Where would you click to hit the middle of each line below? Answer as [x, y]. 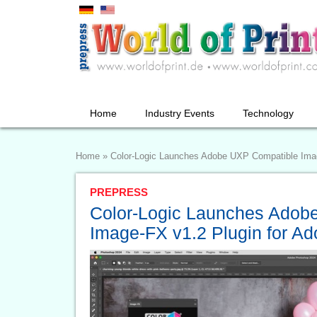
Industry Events [180, 113]
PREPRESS [119, 192]
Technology [268, 113]
